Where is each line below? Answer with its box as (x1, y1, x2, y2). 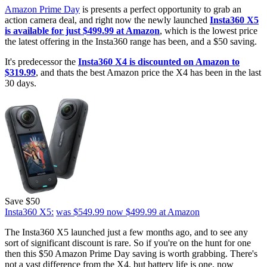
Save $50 (5, 196, 40, 207)
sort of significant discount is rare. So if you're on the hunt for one (5, 238, 251, 249)
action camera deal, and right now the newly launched (5, 15, 210, 26)
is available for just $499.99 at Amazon (5, 26, 160, 36)
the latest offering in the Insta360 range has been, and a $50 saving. (5, 36, 257, 47)
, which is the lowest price (160, 26, 257, 36)
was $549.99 (56, 207, 104, 218)
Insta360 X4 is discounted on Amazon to (78, 57, 240, 67)
